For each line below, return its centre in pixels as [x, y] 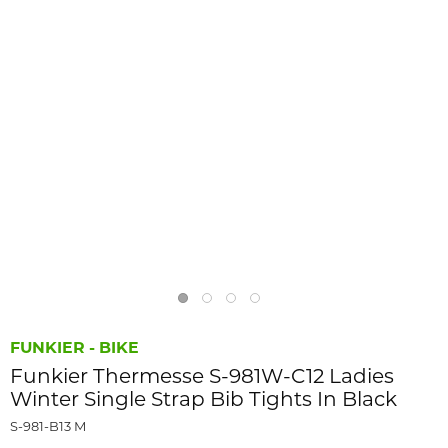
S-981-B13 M [48, 426]
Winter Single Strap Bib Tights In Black [203, 398]
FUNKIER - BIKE [74, 347]
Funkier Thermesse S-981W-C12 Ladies [202, 375]
